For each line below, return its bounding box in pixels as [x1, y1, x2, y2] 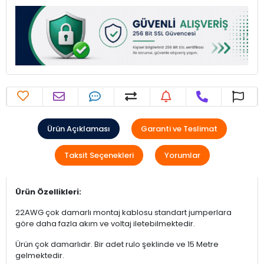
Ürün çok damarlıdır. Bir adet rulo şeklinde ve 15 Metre [15, 238, 219, 250]
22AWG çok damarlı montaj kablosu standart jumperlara [15, 206, 232, 218]
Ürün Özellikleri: [15, 186, 81, 197]
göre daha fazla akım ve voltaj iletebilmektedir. [15, 217, 195, 229]
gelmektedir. [15, 249, 64, 261]
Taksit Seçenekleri [64, 149, 134, 161]
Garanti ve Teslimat [140, 123, 217, 134]
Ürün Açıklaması [47, 123, 110, 134]
